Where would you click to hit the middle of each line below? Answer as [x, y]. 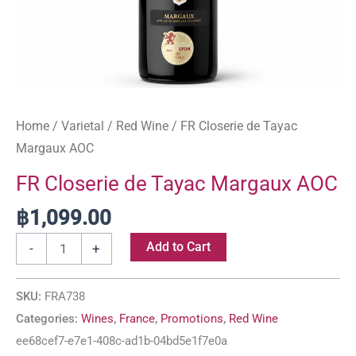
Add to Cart [178, 247]
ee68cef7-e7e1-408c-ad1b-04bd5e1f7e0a [122, 341]
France [137, 319]
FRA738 [65, 297]
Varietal [83, 126]
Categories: [48, 319]
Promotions [192, 319]
